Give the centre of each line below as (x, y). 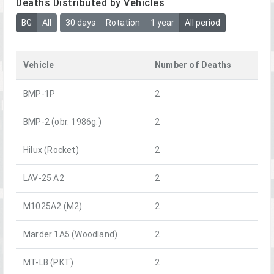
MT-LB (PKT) (49, 262)
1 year (162, 22)
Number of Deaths (193, 65)
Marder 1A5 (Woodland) (71, 234)
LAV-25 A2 (44, 178)
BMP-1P (39, 93)
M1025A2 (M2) (53, 206)
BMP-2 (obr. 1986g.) (62, 121)
